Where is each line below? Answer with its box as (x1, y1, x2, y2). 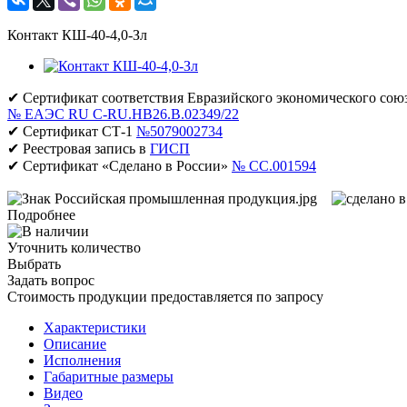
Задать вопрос (7, 272, 94, 288)
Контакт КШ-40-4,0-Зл (7, 26, 147, 43)
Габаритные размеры (44, 368, 174, 384)
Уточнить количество (7, 239, 141, 255)
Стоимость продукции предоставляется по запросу (7, 288, 323, 304)
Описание (44, 335, 106, 352)
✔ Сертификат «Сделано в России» (7, 157, 232, 174)
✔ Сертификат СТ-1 (7, 123, 136, 139)
